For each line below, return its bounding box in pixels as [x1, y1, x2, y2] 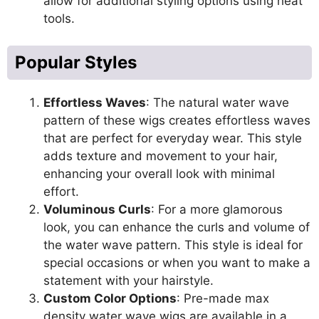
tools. [43, 11, 75, 26]
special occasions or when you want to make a [43, 256, 310, 270]
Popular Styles [15, 52, 137, 73]
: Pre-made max [177, 291, 269, 305]
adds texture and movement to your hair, [43, 149, 278, 163]
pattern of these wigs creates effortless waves [43, 113, 310, 127]
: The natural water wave [146, 95, 289, 110]
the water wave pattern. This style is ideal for [43, 238, 303, 252]
